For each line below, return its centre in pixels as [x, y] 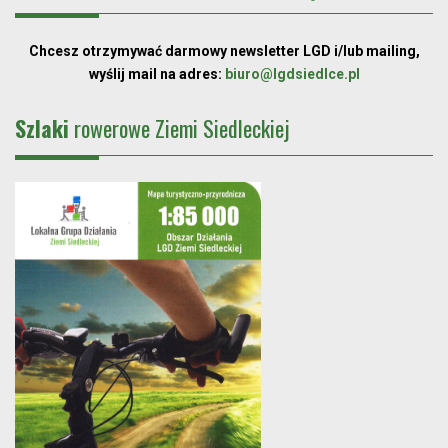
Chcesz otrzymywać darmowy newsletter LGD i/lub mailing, [224, 50]
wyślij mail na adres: [155, 73]
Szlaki [42, 127]
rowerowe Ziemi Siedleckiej [179, 127]
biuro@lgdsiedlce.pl [292, 73]
